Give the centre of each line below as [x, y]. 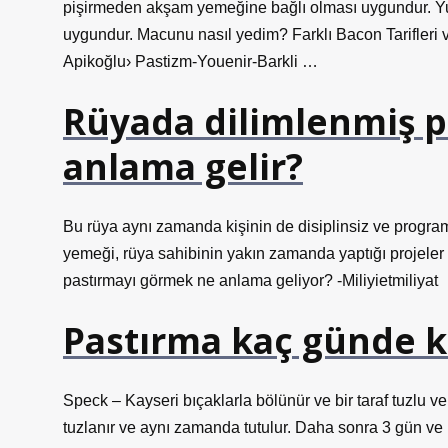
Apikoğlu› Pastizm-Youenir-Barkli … [190, 61]
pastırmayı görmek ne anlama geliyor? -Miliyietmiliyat [250, 280]
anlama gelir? [183, 166]
